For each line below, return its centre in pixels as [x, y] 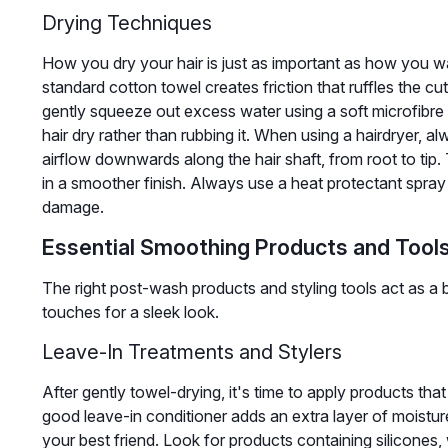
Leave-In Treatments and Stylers [191, 352]
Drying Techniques [126, 23]
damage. [72, 207]
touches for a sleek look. [130, 312]
